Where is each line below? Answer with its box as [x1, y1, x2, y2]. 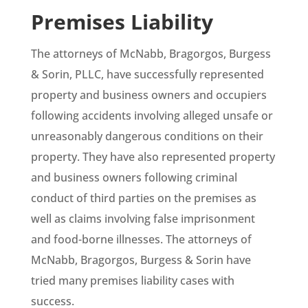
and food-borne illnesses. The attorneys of [30, 231, 252, 247]
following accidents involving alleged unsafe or [30, 107, 273, 123]
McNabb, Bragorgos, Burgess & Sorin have [30, 252, 251, 267]
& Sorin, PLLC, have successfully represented [30, 66, 264, 82]
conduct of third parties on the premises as [30, 190, 256, 206]
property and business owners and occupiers [30, 87, 267, 102]
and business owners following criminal [30, 169, 237, 185]
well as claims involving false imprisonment [30, 210, 255, 226]
